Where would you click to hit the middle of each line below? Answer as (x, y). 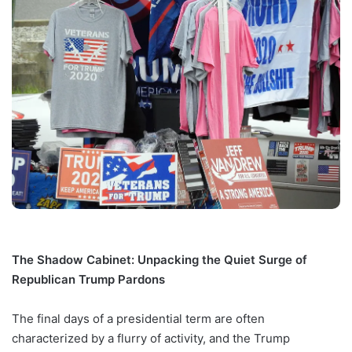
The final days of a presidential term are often (138, 319)
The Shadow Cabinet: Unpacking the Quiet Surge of (159, 260)
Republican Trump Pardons (88, 280)
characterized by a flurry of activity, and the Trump (151, 339)
